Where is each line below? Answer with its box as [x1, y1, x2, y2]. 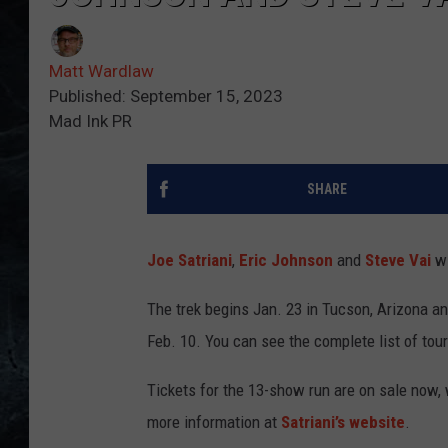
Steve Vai [365, 250, 431, 271]
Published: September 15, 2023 [49, 86, 283, 107]
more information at [147, 412, 281, 433]
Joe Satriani [147, 250, 232, 271]
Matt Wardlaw [49, 61, 154, 82]
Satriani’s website [281, 412, 405, 433]
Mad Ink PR [49, 111, 132, 132]
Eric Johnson [239, 250, 333, 271]
